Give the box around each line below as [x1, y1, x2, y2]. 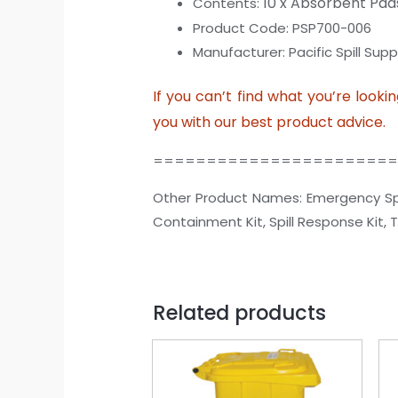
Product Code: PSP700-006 [193, 18, 372, 37]
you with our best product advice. [153, 112, 386, 133]
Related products [153, 298, 327, 328]
